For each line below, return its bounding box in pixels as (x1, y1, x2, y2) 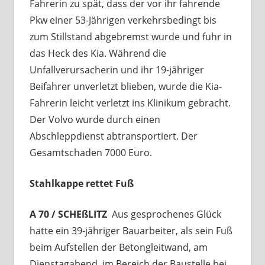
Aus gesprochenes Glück (111, 207, 221, 221)
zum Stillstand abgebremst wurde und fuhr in (29, 30, 232, 43)
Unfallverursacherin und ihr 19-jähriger (29, 63, 204, 76)
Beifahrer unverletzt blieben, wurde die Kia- (29, 79, 222, 93)
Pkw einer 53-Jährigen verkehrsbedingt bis (29, 13, 216, 27)
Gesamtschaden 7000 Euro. (29, 146, 152, 159)
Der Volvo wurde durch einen (29, 112, 160, 126)
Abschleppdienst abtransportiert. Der (29, 129, 198, 143)
